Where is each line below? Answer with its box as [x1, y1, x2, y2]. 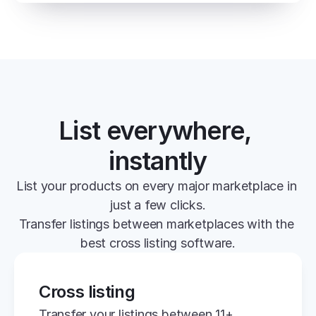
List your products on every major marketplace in [16, 178, 297, 193]
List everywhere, [59, 115, 252, 146]
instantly [109, 145, 207, 176]
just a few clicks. [110, 197, 206, 212]
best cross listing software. [80, 236, 236, 250]
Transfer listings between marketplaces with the [18, 217, 294, 231]
